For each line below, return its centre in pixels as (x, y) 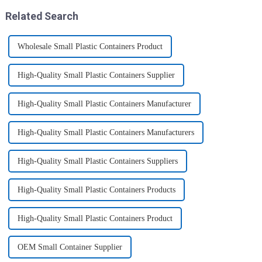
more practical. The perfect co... (193, 19)
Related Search (42, 16)
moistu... (31, 9)
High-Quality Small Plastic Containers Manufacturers (106, 132)
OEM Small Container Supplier (70, 247)
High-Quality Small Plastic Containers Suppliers (97, 161)
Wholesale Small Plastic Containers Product (90, 46)
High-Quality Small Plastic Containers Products (96, 190)
